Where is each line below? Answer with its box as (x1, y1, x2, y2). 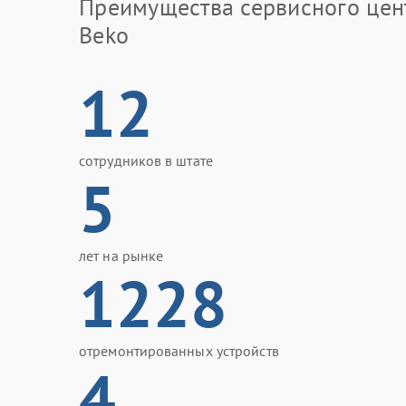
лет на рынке (79, 246, 164, 265)
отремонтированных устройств (79, 342, 279, 360)
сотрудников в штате (79, 151, 213, 169)
